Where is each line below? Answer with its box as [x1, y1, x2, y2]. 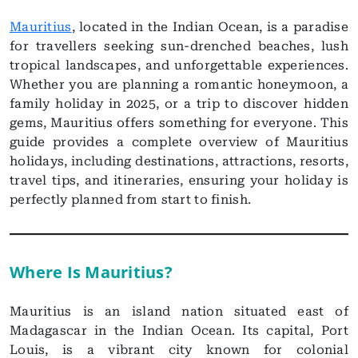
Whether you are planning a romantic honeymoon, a [10, 77, 348, 92]
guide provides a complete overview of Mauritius [10, 134, 348, 149]
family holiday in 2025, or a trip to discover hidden [10, 96, 348, 111]
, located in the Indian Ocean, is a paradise [71, 19, 348, 34]
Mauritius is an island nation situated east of [10, 304, 348, 319]
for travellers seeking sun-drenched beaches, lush [10, 38, 348, 54]
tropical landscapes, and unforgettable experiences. [10, 58, 348, 73]
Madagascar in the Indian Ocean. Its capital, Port [10, 323, 348, 338]
